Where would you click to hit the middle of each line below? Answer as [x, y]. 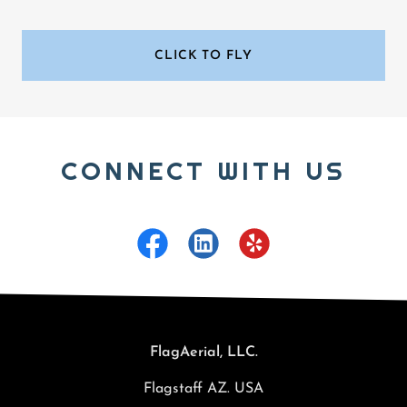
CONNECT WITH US [203, 171]
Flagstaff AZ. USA [203, 389]
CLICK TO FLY [203, 55]
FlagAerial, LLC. [203, 353]
